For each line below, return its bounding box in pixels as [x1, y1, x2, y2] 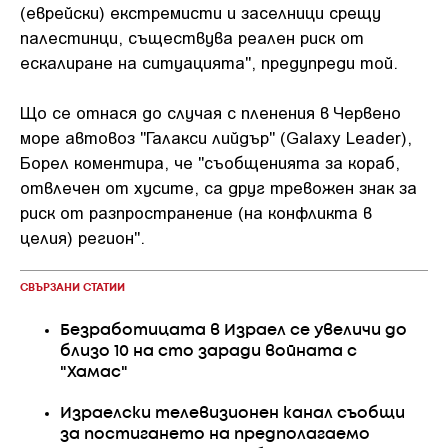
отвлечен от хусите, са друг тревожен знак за [20, 177, 417, 197]
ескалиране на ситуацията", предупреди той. [20, 51, 398, 72]
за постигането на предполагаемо [60, 427, 370, 442]
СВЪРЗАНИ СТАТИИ [20, 283, 125, 293]
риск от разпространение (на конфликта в [20, 202, 372, 222]
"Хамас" [60, 365, 128, 380]
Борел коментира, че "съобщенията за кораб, [20, 152, 400, 172]
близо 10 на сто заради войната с [60, 344, 357, 359]
